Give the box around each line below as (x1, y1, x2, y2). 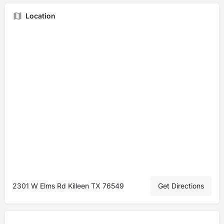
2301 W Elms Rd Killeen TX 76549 (12, 181, 124, 190)
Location (25, 11, 55, 20)
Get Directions (158, 181, 204, 190)
